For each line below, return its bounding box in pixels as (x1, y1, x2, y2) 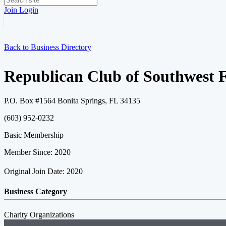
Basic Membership (4, 131, 64, 140)
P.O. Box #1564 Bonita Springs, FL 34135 (4, 96, 140, 105)
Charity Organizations (4, 210, 74, 219)
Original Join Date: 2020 (4, 167, 83, 176)
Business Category (4, 187, 67, 196)
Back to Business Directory (4, 43, 91, 51)
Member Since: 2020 (4, 148, 71, 157)
